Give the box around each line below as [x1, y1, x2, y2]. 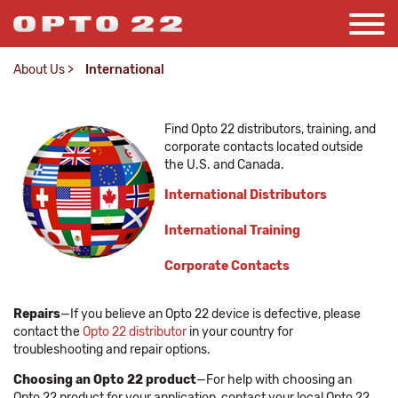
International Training [164, 223, 300, 238]
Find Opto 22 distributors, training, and [164, 122, 376, 137]
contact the [13, 324, 83, 339]
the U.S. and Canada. [164, 157, 284, 172]
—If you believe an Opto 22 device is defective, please [60, 306, 361, 322]
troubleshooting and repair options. [13, 342, 211, 357]
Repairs [13, 306, 60, 322]
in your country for [187, 324, 293, 339]
